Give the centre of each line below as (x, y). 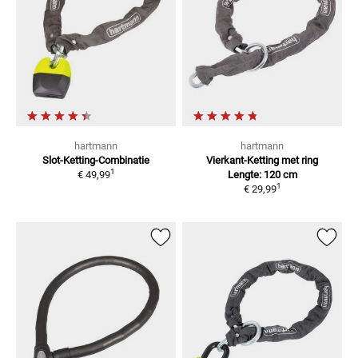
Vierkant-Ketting (243, 161)
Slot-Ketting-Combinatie (96, 161)
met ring (300, 161)
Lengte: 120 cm (262, 175)
